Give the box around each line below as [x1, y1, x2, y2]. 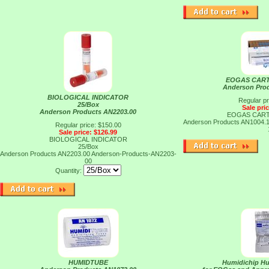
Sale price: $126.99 [59, 128, 117, 136]
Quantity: [55, 167, 83, 174]
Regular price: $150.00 [55, 121, 121, 128]
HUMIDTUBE [68, 259, 108, 266]
